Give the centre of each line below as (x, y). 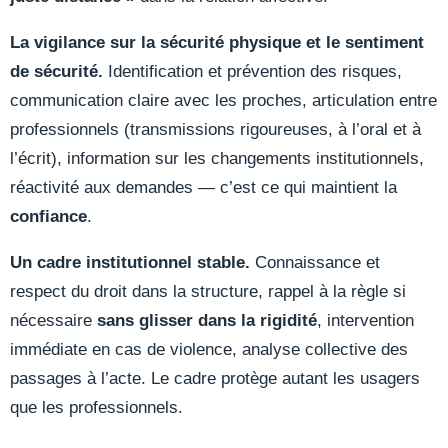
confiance (48, 216)
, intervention (365, 320)
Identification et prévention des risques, (252, 71)
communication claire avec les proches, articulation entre (223, 100)
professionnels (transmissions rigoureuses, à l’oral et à (215, 129)
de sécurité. (56, 71)
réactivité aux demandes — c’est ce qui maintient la (203, 187)
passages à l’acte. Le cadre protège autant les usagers (215, 378)
